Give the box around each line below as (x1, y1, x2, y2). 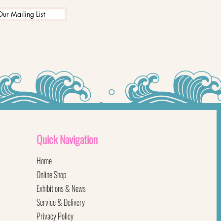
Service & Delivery (37, 196, 85, 208)
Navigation (58, 131, 98, 147)
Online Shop (37, 169, 67, 181)
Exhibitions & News (37, 183, 86, 194)
